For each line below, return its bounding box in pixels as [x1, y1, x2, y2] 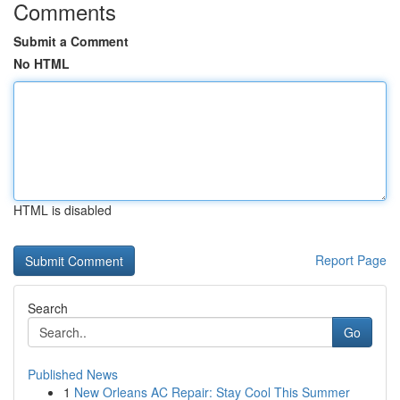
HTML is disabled [13, 201, 112, 219]
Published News [28, 365, 118, 383]
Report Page [315, 251, 387, 269]
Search [28, 299, 68, 317]
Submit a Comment [13, 32, 129, 50]
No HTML [13, 54, 70, 72]
